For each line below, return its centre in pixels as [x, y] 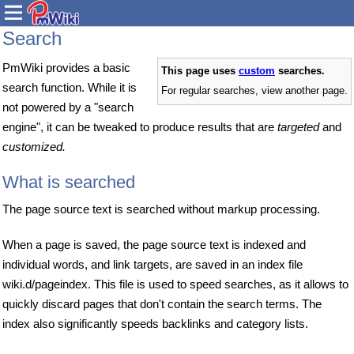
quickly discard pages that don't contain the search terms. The [162, 303]
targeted [298, 127]
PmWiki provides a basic [66, 68]
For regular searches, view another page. [254, 91]
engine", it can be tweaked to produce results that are [140, 127]
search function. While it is [70, 87]
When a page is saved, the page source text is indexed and [154, 244]
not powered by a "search [68, 107]
